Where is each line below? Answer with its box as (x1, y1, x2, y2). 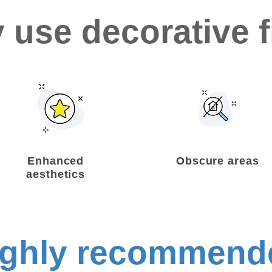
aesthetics (26, 168, 86, 180)
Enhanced (27, 155, 84, 167)
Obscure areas (175, 155, 259, 167)
